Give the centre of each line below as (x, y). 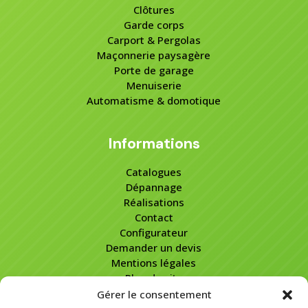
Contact (154, 217)
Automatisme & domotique (154, 100)
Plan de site (154, 277)
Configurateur (154, 232)
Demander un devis (154, 247)
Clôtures (154, 9)
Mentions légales (154, 262)
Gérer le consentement (154, 294)
